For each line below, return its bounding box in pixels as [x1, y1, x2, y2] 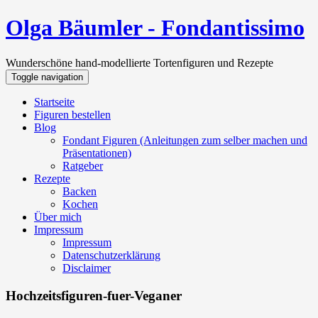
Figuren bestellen [34, 108, 111, 121]
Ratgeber [62, 159, 103, 172]
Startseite [34, 95, 75, 108]
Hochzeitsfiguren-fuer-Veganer [6, 287, 182, 303]
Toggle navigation [11, 71, 83, 82]
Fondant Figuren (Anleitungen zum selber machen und [62, 133, 307, 146]
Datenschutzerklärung [62, 248, 160, 261]
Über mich [34, 210, 82, 223]
